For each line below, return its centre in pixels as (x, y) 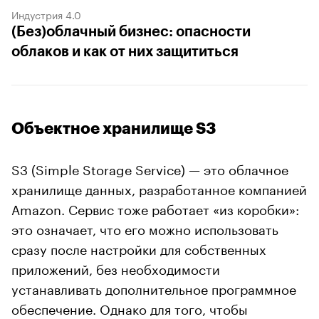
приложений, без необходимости (116, 267)
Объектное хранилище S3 (114, 129)
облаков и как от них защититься (125, 52)
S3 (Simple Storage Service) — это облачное (150, 168)
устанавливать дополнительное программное (154, 287)
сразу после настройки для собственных (139, 247)
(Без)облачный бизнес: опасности (131, 32)
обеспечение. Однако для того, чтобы (130, 307)
